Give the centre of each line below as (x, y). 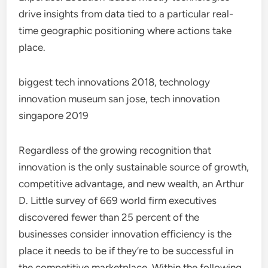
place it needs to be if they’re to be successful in (126, 251)
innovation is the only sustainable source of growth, (134, 167)
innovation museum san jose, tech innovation (119, 99)
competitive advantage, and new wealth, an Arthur (132, 184)
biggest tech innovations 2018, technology (115, 82)
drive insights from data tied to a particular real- (126, 14)
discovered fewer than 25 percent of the (109, 217)
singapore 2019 (54, 115)
